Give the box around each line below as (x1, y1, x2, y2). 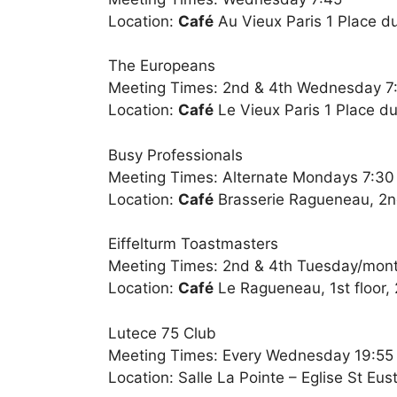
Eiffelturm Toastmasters (108, 235, 278, 253)
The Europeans (108, 57, 215, 75)
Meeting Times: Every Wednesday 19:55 (108, 346, 393, 364)
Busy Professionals (108, 145, 243, 164)
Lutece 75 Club (108, 323, 216, 342)
